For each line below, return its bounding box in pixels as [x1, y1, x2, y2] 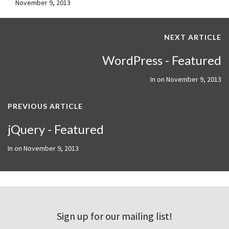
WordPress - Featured [102, 52, 221, 67]
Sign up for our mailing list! [57, 209, 172, 222]
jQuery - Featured [8, 121, 104, 136]
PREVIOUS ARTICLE [8, 101, 83, 110]
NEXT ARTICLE [164, 32, 221, 41]
